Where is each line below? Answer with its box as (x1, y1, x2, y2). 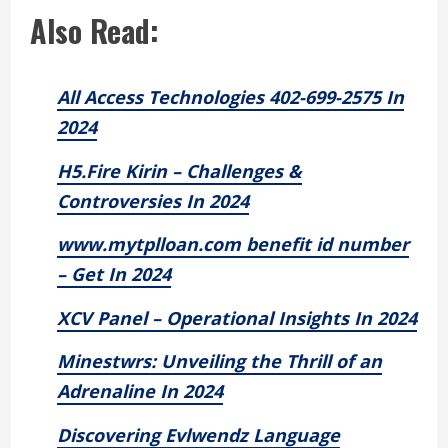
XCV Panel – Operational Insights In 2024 (57, 305, 417, 330)
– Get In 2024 (57, 262, 171, 287)
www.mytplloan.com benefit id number (57, 232, 409, 257)
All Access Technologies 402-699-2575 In (57, 85, 404, 110)
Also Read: (30, 8, 159, 54)
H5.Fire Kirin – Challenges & (57, 158, 302, 183)
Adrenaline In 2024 (57, 379, 223, 404)
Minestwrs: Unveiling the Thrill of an (57, 349, 382, 374)
